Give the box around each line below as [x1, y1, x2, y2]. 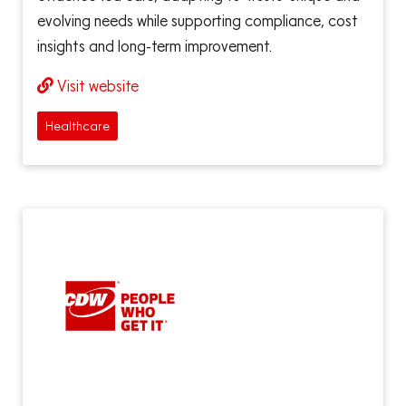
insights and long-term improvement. [37, 34, 272, 59]
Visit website [57, 73, 139, 99]
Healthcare [45, 115, 110, 136]
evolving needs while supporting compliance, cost [37, 8, 358, 34]
